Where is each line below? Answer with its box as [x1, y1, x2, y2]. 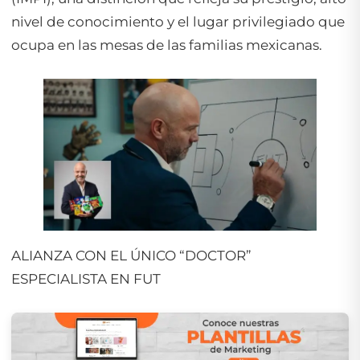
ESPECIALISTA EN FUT [11, 271, 161, 288]
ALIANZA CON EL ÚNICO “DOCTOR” [11, 247, 252, 264]
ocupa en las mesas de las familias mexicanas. [11, 37, 322, 54]
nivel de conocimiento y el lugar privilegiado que [11, 14, 345, 31]
